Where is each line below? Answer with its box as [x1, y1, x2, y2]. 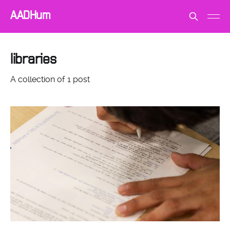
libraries [10, 51, 56, 67]
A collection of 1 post [10, 74, 90, 84]
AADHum [10, 8, 51, 22]
